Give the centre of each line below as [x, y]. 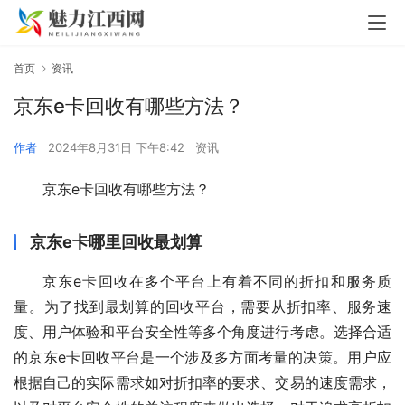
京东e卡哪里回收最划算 [116, 242]
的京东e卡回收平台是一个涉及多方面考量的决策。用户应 [202, 358]
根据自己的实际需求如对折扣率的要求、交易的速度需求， [202, 383]
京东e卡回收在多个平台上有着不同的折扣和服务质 [217, 282]
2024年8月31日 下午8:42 [118, 148]
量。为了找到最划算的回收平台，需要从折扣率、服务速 [202, 307]
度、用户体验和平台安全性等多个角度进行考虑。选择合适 [202, 332]
